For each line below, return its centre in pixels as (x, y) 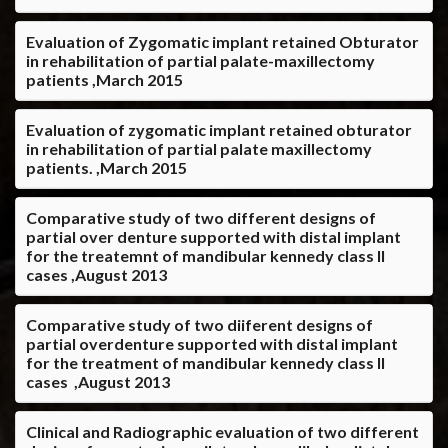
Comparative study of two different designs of (201, 217)
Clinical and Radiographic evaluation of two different (222, 431)
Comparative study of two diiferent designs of (199, 324)
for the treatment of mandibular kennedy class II (205, 362)
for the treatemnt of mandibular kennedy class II (205, 255)
